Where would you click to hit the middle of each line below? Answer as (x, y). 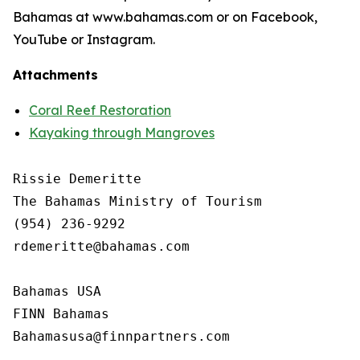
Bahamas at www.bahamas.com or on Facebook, (165, 17)
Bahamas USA (57, 291)
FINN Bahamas (69, 314)
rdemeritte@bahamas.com (101, 246)
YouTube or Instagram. (84, 39)
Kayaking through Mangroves (122, 133)
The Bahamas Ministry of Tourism (137, 201)
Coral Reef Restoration (100, 110)
